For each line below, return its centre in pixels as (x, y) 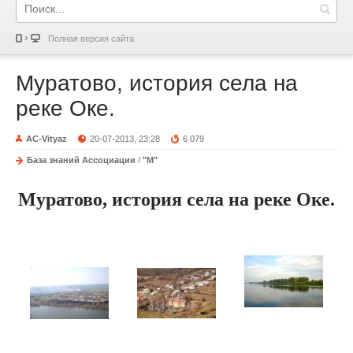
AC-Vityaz (46, 139)
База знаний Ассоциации (81, 160)
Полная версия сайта (91, 39)
